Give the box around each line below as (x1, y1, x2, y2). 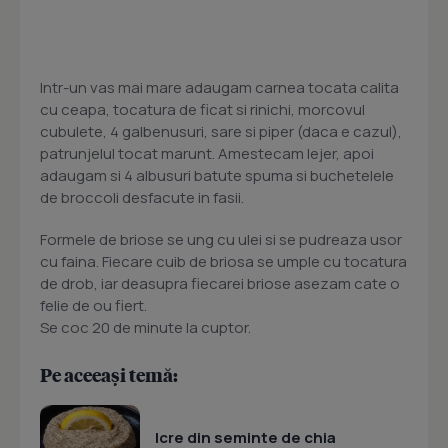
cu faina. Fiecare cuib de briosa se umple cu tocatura (40, 251, 407, 273)
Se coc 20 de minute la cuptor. (40, 317, 251, 339)
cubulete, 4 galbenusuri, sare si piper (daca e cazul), (40, 121, 402, 143)
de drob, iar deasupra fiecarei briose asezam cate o (40, 273, 400, 295)
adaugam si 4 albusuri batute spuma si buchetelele (40, 165, 394, 187)
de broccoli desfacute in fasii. (40, 187, 244, 209)
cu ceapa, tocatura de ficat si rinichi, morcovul (40, 99, 365, 121)
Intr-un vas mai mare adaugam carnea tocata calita (40, 77, 399, 99)
